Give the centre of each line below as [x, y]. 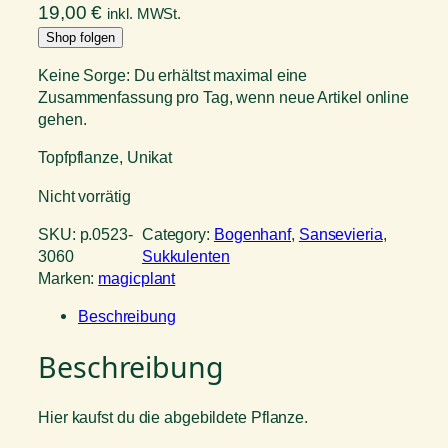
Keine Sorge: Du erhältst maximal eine [173, 75]
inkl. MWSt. [144, 13]
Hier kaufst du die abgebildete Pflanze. [173, 417]
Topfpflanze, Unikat [105, 157]
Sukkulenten [185, 255]
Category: [177, 233]
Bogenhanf [252, 233]
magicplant [137, 277]
